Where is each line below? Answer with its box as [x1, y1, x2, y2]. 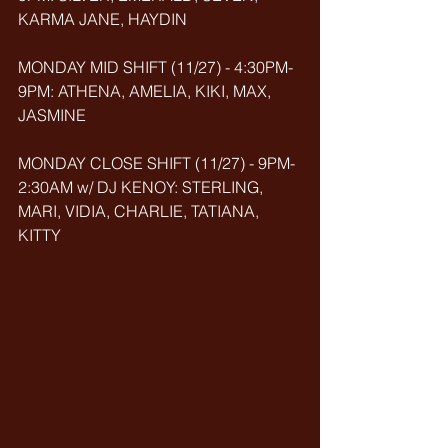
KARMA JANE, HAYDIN [18, 9, 187, 29]
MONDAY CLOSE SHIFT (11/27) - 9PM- [18, 153, 295, 173]
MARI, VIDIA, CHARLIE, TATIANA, [18, 201, 263, 221]
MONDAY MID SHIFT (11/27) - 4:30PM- [18, 57, 293, 77]
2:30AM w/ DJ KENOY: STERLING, [18, 177, 267, 197]
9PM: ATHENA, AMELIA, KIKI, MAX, [18, 81, 275, 101]
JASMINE [18, 105, 86, 125]
